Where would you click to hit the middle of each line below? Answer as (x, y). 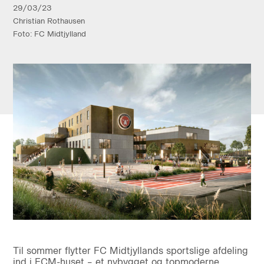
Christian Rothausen (49, 21)
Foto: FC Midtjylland (49, 34)
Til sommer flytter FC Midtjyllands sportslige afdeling (130, 251)
